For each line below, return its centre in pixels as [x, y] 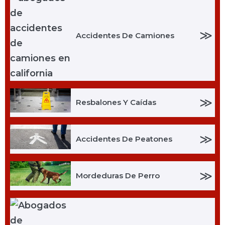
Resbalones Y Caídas [116, 102]
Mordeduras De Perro [118, 176]
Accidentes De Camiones [125, 35]
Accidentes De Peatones [124, 139]
